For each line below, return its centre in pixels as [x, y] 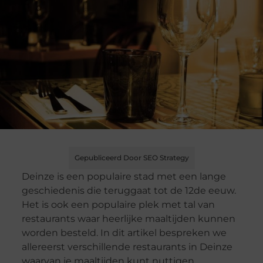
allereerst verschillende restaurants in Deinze [127, 247]
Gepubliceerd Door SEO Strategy [131, 158]
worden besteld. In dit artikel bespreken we [124, 233]
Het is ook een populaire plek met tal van [118, 205]
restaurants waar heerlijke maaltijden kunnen [128, 219]
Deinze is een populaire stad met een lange [124, 177]
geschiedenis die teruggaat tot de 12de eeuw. [129, 191]
